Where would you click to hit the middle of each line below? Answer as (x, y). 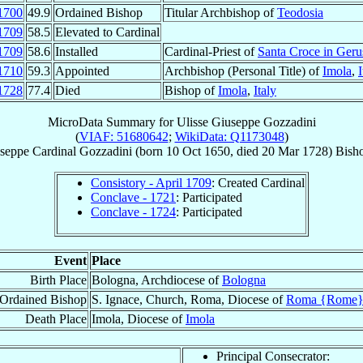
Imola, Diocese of (139, 318)
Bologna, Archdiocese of (157, 280)
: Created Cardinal (258, 182)
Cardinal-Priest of (211, 51)
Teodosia (300, 12)
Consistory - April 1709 (151, 182)
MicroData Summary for (112, 122)
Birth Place (58, 280)
